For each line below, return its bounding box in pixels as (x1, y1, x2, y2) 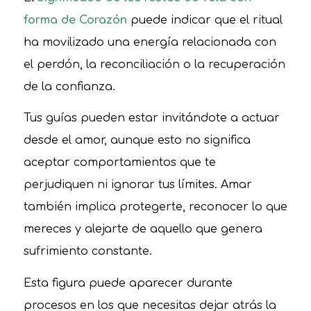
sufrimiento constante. (23, 245, 152, 258)
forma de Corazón (23, 13, 127, 26)
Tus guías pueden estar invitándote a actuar (23, 112, 280, 125)
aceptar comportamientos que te (23, 156, 216, 169)
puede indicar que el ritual (126, 13, 283, 26)
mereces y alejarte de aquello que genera (23, 223, 262, 236)
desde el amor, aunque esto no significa (23, 134, 251, 147)
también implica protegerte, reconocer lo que (23, 201, 287, 214)
